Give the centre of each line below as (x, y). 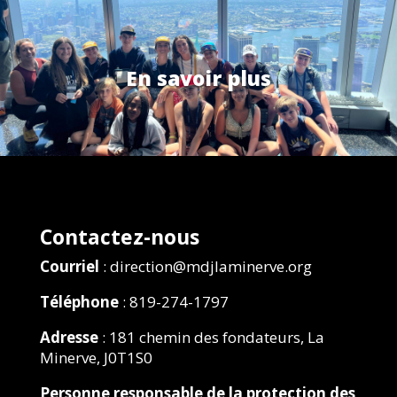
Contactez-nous (119, 237)
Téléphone (79, 302)
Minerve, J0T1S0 (96, 358)
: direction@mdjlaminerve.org (205, 266)
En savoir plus (198, 78)
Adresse (69, 337)
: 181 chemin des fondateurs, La (211, 337)
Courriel (69, 266)
